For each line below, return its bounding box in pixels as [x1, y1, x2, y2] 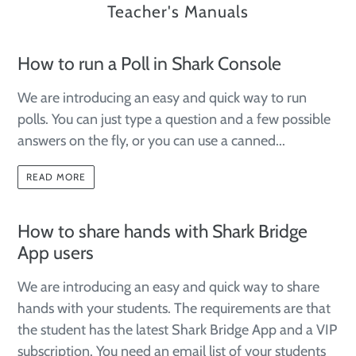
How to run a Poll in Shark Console [17, 52, 281, 75]
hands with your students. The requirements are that [17, 300, 331, 318]
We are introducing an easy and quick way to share [17, 278, 319, 296]
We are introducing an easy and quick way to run [17, 88, 307, 106]
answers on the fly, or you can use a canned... [17, 131, 285, 149]
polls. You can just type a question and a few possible [17, 110, 331, 128]
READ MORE [26, 171, 86, 184]
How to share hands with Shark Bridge [17, 220, 308, 243]
